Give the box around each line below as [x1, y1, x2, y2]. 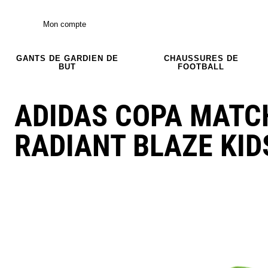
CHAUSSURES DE [163, 53, 239, 63]
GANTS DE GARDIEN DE [16, 53, 118, 63]
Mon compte [43, 19, 86, 29]
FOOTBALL [178, 62, 224, 71]
